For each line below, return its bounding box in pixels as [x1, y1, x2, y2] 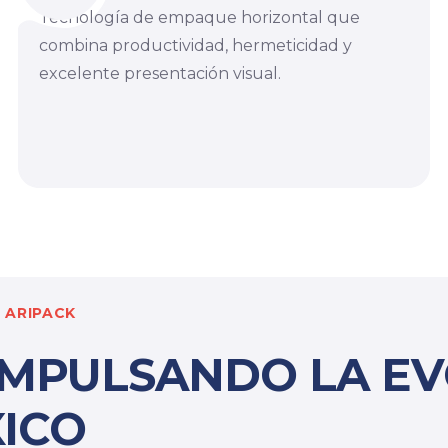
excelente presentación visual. [38, 63, 281, 83]
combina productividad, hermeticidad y [38, 35, 352, 55]
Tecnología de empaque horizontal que [38, 7, 360, 27]
